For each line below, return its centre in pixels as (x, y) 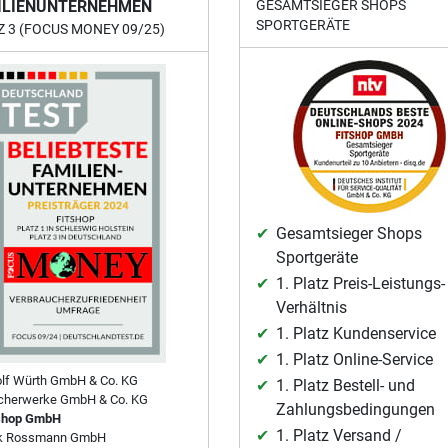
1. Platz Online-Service (354, 360)
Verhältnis (311, 308)
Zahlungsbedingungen (355, 410)
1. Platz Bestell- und (345, 386)
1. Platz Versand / (338, 436)
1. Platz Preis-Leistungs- (360, 284)
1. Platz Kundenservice (355, 334)
